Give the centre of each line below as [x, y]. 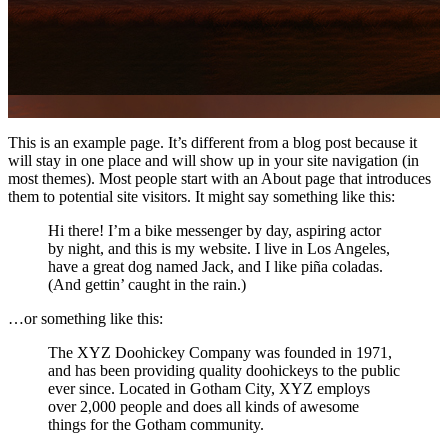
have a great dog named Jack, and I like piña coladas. [215, 266]
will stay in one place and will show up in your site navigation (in [213, 160]
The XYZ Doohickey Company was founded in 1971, [220, 352]
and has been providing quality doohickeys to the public [224, 370]
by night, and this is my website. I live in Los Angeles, [219, 248]
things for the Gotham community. [156, 424]
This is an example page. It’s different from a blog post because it [212, 142]
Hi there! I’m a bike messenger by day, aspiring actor [214, 230]
